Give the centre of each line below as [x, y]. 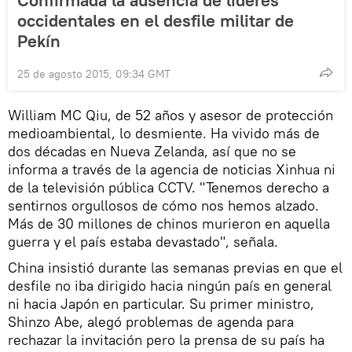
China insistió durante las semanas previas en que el [175, 267]
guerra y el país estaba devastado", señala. [143, 241]
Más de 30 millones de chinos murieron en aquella [169, 223]
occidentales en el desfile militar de [156, 20]
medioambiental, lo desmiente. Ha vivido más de [164, 133]
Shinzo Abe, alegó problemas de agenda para [151, 321]
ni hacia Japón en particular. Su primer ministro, [161, 303]
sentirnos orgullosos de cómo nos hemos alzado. [163, 205]
